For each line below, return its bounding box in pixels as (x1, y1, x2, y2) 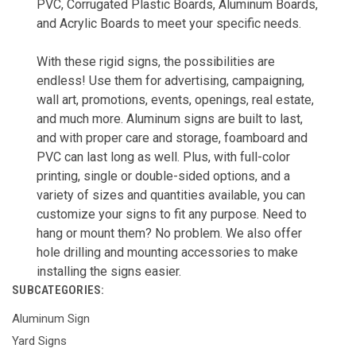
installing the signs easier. (36, 264, 181, 280)
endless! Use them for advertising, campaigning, (36, 73, 304, 89)
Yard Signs (12, 334, 67, 349)
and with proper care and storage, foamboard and (36, 130, 308, 146)
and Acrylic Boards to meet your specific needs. (36, 16, 301, 32)
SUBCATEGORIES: (12, 283, 105, 298)
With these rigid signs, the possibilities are (36, 54, 275, 70)
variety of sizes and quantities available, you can (36, 188, 305, 203)
